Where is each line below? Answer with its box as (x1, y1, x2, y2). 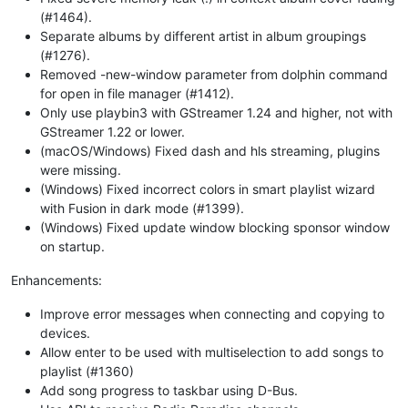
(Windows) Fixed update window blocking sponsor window (40, 219, 390, 235)
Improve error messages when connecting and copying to (40, 305, 384, 321)
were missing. (40, 161, 121, 178)
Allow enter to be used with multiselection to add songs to (40, 343, 383, 360)
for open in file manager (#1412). (40, 85, 234, 101)
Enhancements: (11, 271, 102, 288)
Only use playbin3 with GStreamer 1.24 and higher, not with (40, 104, 393, 120)
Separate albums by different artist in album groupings (40, 27, 366, 44)
